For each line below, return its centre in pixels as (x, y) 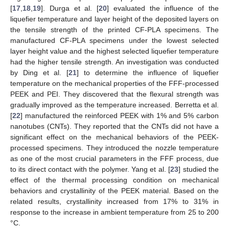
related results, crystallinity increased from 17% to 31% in (114, 201)
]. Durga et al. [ (70, 8)
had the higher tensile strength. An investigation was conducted (114, 62)
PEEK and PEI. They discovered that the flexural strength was (114, 94)
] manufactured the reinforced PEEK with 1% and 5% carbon (120, 115)
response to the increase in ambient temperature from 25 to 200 (114, 212)
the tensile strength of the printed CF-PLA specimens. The (114, 29)
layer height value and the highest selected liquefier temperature (114, 51)
